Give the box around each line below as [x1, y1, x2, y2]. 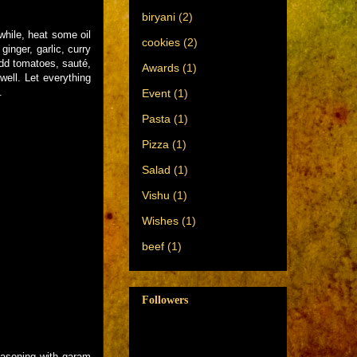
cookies [142, 35, 180, 49]
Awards [142, 61, 179, 74]
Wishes [142, 214, 178, 227]
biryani [142, 10, 175, 23]
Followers [142, 294, 188, 307]
